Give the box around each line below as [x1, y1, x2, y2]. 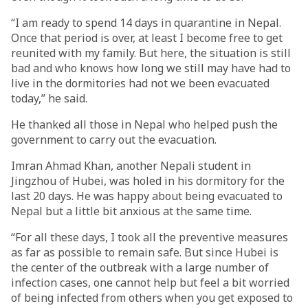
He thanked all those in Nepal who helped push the [11, 117, 278, 132]
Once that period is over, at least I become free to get [11, 30, 283, 45]
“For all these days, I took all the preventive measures [11, 230, 288, 245]
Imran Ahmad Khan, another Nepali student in [11, 158, 251, 173]
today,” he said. [11, 91, 87, 106]
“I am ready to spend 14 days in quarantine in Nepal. [11, 15, 281, 30]
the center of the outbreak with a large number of [11, 260, 269, 275]
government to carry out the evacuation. [11, 132, 217, 147]
